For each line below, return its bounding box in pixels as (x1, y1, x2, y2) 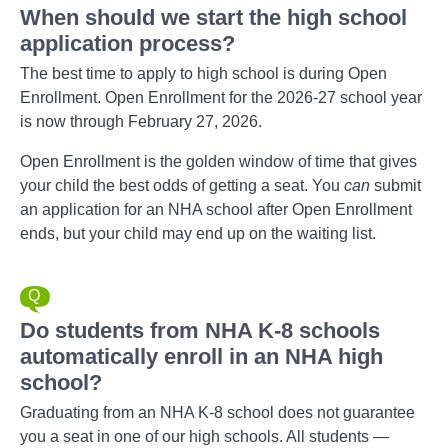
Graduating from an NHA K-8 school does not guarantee (20, 404, 415, 421)
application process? (20, 31, 235, 56)
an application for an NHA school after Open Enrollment (20, 201, 412, 218)
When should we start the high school (20, 5, 407, 30)
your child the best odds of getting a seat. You (20, 177, 344, 194)
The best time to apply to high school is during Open (20, 65, 387, 82)
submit (374, 177, 421, 194)
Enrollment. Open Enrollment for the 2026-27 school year (20, 89, 422, 106)
